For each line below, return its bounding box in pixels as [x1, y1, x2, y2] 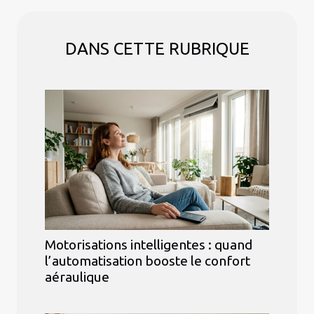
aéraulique [45, 269, 109, 285]
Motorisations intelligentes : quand [45, 237, 252, 253]
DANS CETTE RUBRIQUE [64, 39, 250, 59]
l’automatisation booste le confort [45, 253, 250, 269]
